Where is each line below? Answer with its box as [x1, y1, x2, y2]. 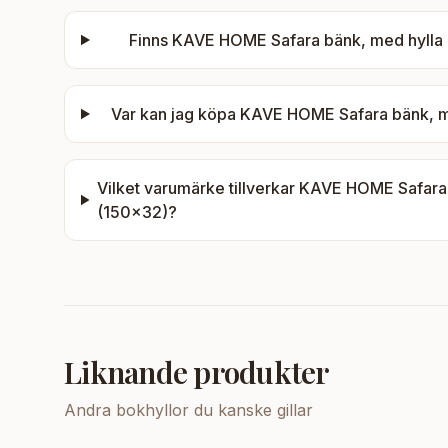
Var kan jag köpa [111, 104, 241, 124]
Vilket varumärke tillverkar [97, 178, 300, 198]
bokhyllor [116, 400, 189, 420]
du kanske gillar [189, 400, 313, 420]
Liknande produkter [64, 352, 329, 392]
